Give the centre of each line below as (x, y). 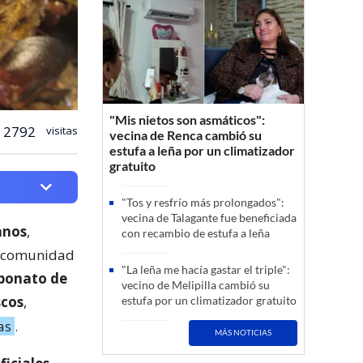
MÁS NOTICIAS (243, 333)
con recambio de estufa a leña (196, 233)
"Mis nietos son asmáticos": (187, 119)
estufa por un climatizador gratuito (209, 300)
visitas (61, 130)
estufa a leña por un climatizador (202, 150)
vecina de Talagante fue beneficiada (209, 217)
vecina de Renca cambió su (186, 135)
